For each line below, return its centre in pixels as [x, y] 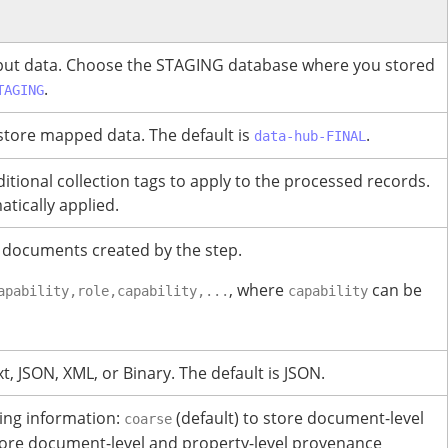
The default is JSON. [252, 373]
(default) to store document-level [298, 418]
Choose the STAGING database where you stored [250, 65]
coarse [148, 419]
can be [395, 290]
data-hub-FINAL [310, 136]
